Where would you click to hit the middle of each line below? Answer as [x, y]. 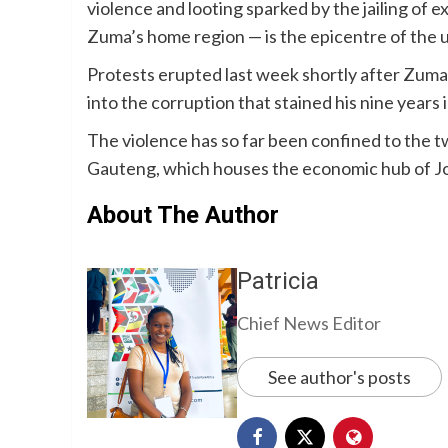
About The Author [183, 215]
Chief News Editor [309, 323]
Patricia [278, 281]
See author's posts [339, 377]
